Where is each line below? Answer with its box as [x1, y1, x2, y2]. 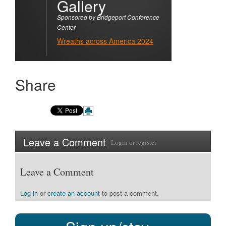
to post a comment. [100, 188, 159, 198]
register [136, 138, 156, 147]
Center [57, 23, 76, 31]
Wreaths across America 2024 [57, 36, 154, 46]
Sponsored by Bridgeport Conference [57, 13, 160, 21]
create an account [47, 188, 100, 198]
